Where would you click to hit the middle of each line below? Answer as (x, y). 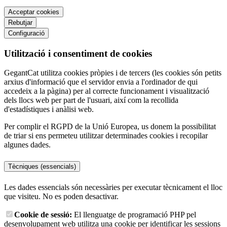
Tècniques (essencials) (42, 166)
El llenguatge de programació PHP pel (134, 214)
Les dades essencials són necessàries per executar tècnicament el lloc (113, 187)
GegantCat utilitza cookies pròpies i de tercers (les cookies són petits (113, 73)
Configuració (26, 33)
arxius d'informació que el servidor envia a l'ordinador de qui (101, 82)
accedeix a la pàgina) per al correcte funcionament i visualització (107, 91)
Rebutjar (20, 22)
